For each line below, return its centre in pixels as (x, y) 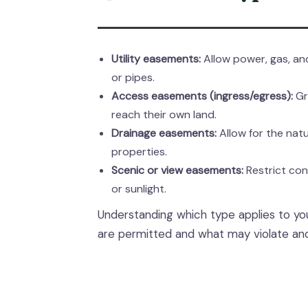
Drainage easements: (164, 133)
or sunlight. (139, 189)
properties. (139, 152)
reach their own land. (164, 114)
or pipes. (133, 77)
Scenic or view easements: (177, 170)
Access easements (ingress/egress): (202, 96)
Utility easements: (156, 59)
